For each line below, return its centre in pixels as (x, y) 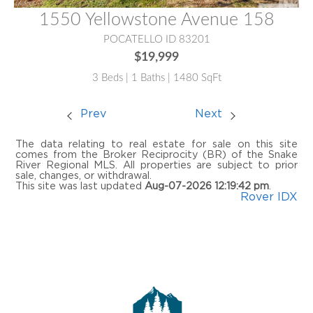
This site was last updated (80, 186)
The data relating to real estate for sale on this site (156, 144)
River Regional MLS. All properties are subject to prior (156, 165)
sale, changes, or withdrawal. (83, 175)
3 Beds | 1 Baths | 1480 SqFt (156, 78)
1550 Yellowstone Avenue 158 (156, 20)
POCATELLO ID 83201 (156, 40)
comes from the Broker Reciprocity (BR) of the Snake (156, 154)
